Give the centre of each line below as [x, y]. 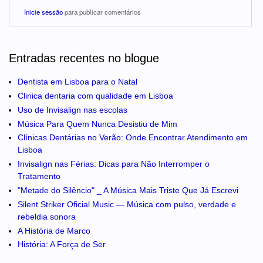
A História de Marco [54, 230]
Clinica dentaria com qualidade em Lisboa [95, 96]
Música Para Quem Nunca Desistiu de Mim [97, 124]
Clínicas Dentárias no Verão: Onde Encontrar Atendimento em [133, 138]
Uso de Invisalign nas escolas [73, 109]
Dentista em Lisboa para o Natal [77, 82]
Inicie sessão [43, 11]
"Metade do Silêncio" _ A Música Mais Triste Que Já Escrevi [128, 190]
